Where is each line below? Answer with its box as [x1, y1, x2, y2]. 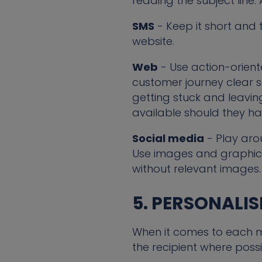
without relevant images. [132, 161, 261, 177]
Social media [132, 131, 204, 146]
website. [132, 34, 174, 49]
